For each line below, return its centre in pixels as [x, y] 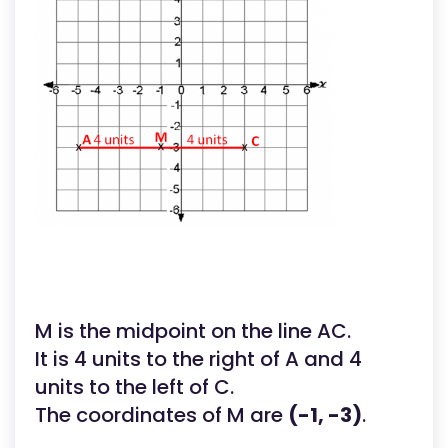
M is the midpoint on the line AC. [193, 331]
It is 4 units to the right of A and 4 [198, 359]
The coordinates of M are [161, 415]
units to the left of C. [134, 387]
